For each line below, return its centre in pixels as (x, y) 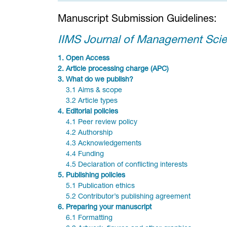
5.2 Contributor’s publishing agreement (128, 197)
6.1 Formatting (89, 219)
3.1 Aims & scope (94, 91)
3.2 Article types (92, 102)
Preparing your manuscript (109, 208)
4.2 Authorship (89, 134)
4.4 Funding (84, 155)
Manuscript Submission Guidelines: (137, 20)
